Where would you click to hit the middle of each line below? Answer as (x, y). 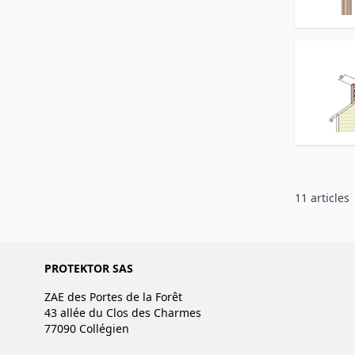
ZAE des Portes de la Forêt (113, 296)
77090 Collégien (87, 328)
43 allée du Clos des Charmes (123, 312)
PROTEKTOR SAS (89, 268)
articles (328, 197)
